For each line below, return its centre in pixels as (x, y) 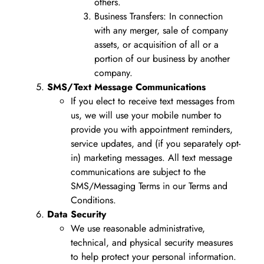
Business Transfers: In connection (159, 16)
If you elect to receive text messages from (153, 101)
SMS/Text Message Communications (126, 87)
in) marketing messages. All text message (151, 157)
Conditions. (93, 200)
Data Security (77, 214)
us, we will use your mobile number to (146, 115)
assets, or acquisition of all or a (156, 44)
